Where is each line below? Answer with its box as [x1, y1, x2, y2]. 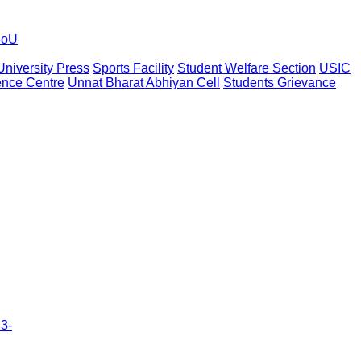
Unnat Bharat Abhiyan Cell [68, 76, 220, 89]
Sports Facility [93, 61, 174, 75]
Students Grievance [223, 76, 336, 89]
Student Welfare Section [177, 61, 316, 75]
